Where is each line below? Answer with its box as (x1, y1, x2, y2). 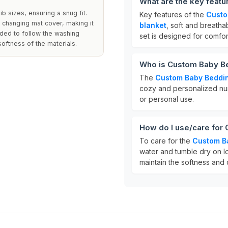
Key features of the (139, 10, 206, 19)
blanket (139, 21, 166, 30)
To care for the (139, 136, 192, 145)
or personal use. (139, 95, 194, 103)
